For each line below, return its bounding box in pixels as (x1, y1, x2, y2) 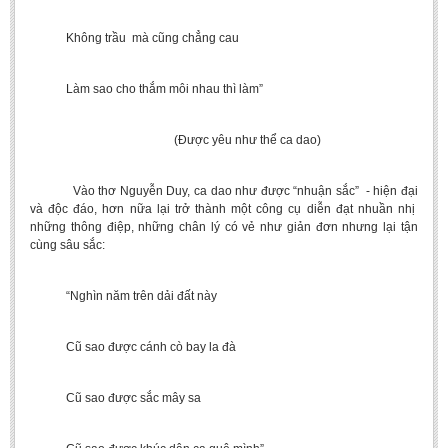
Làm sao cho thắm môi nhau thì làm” (30, 82, 263, 96)
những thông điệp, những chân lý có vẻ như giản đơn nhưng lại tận (30, 220, 418, 234)
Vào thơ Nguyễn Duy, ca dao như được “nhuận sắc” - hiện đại (30, 184, 418, 198)
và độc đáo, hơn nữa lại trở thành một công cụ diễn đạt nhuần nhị (30, 202, 418, 216)
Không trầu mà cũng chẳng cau (30, 31, 239, 45)
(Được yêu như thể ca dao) (30, 133, 321, 147)
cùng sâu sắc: (30, 238, 105, 252)
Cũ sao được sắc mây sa (30, 391, 201, 405)
